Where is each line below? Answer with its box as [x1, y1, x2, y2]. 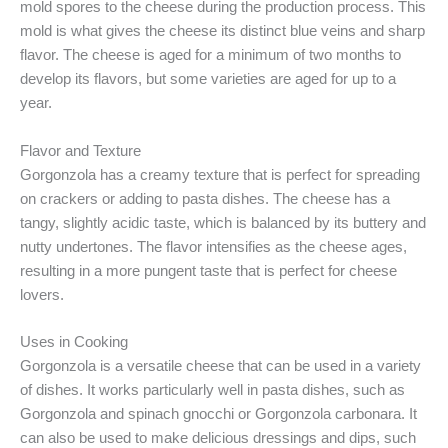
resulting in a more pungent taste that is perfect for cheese [20, 262, 397, 279]
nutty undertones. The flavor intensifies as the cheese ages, [20, 238, 407, 255]
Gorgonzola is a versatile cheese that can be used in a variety [20, 357, 421, 374]
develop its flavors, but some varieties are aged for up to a [20, 71, 396, 88]
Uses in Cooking [20, 333, 128, 350]
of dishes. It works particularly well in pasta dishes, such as [20, 381, 405, 398]
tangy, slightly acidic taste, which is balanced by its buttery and [20, 214, 426, 231]
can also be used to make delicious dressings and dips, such [20, 429, 416, 446]
